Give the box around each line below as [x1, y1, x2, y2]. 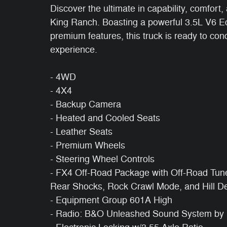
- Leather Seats [50, 126, 112, 137]
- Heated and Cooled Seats [50, 112, 160, 124]
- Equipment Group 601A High [50, 194, 172, 206]
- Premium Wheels [50, 139, 125, 151]
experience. [50, 44, 97, 55]
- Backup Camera [50, 98, 121, 110]
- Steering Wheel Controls [50, 153, 155, 165]
